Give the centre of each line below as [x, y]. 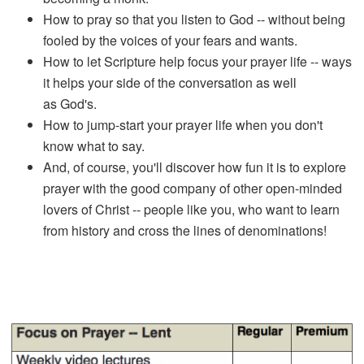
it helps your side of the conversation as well [170, 82]
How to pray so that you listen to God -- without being [195, 19]
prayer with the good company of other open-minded [193, 188]
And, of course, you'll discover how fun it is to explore [195, 167]
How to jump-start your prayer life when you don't [183, 124]
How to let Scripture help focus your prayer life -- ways [198, 61]
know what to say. [94, 145]
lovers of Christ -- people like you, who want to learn [192, 209]
